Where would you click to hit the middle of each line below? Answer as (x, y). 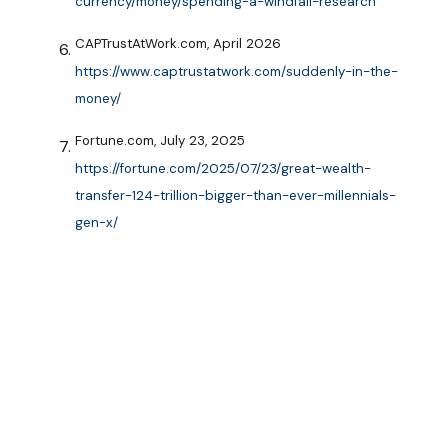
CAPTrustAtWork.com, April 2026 (178, 44)
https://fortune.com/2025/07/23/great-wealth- (223, 168)
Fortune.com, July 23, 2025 (160, 141)
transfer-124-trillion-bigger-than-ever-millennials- (235, 195)
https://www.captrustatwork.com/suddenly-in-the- (236, 71)
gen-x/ (96, 223)
